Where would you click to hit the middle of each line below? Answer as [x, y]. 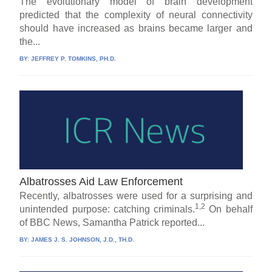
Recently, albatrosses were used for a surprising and [136, 195]
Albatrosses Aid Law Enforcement [101, 181]
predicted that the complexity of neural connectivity [136, 15]
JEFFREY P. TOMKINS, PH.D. [74, 58]
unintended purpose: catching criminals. [107, 209]
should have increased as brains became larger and [136, 28]
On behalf [229, 209]
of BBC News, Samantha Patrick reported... [112, 222]
